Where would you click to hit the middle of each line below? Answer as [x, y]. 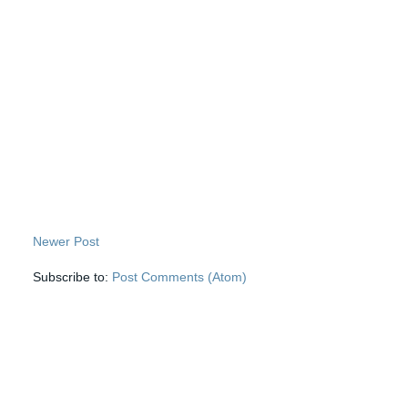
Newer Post [66, 242]
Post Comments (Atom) [180, 277]
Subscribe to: [73, 277]
